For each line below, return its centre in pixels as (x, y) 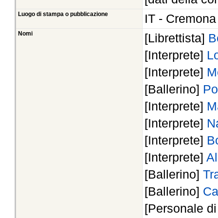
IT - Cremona (180, 19)
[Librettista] (176, 38)
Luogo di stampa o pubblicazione (63, 14)
